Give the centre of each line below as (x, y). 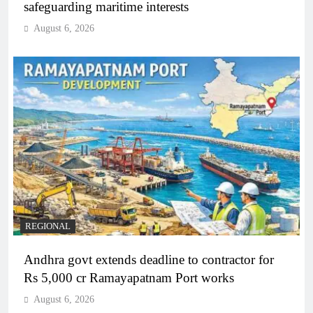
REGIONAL (48, 227)
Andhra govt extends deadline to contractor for (149, 260)
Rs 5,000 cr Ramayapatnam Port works (129, 278)
